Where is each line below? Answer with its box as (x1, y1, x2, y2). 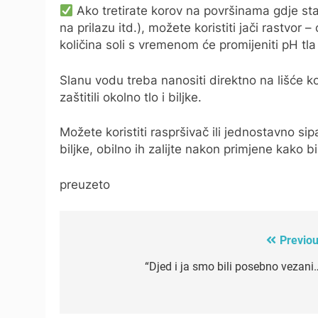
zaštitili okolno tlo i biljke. (60, 89, 202, 104)
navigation (73, 260, 153, 280)
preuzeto (60, 177, 110, 192)
